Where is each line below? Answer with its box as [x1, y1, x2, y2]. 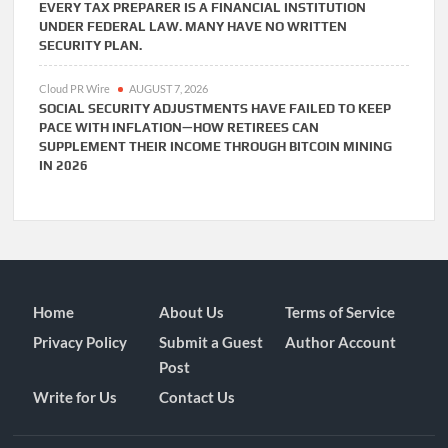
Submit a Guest [159, 332, 264, 351]
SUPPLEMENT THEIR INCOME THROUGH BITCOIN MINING [39, 139, 393, 155]
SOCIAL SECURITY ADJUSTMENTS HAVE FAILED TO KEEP [39, 101, 392, 117]
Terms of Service [285, 302, 396, 321]
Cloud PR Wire [39, 82, 111, 96]
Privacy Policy [33, 332, 128, 351]
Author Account [285, 332, 397, 351]
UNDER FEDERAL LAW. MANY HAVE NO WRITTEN [39, 19, 348, 35]
